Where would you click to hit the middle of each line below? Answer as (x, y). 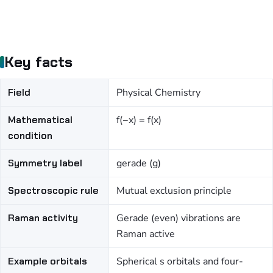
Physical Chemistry (158, 93)
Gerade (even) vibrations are (179, 218)
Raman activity (43, 218)
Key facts (39, 62)
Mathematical (40, 120)
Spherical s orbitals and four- (180, 261)
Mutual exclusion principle (174, 191)
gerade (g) (139, 163)
